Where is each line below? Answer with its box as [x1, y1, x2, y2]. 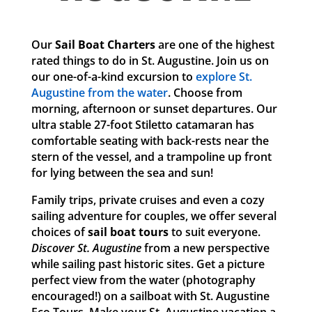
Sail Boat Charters [54, 37, 155, 52]
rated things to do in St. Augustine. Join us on [31, 53, 269, 68]
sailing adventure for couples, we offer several [31, 208, 276, 224]
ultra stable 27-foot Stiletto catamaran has [31, 117, 254, 132]
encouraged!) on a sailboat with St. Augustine [31, 288, 270, 304]
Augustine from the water [31, 85, 168, 100]
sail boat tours [87, 224, 169, 240]
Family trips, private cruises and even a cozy [31, 192, 265, 208]
